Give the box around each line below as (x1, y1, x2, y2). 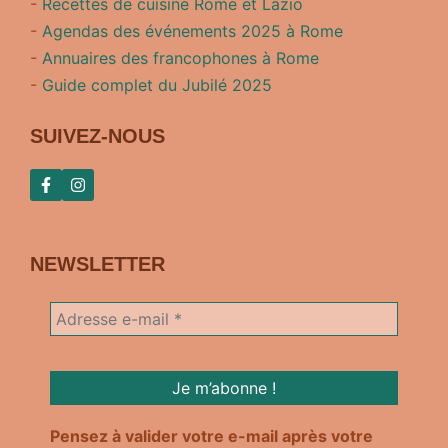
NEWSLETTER (30, 253, 165, 276)
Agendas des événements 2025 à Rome (42, 21, 343, 42)
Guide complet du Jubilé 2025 (42, 75, 272, 96)
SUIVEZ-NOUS (30, 125, 165, 148)
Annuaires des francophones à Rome (42, 48, 319, 69)
